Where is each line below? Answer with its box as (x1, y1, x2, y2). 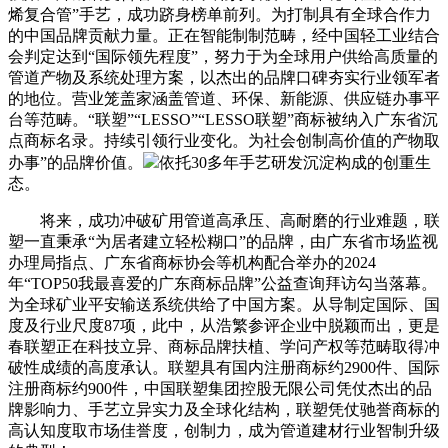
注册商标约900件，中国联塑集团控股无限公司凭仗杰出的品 (8, 379, 432, 397)
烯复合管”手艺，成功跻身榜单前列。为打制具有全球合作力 (8, 5, 431, 23)
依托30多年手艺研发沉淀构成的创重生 (159, 153, 431, 171)
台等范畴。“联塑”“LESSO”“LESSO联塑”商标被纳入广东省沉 (8, 110, 438, 128)
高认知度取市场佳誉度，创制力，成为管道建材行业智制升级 (8, 421, 440, 439)
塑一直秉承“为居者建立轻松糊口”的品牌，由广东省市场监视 (8, 232, 438, 250)
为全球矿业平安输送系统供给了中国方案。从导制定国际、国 (8, 295, 440, 313)
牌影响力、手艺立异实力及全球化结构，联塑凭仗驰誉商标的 (8, 400, 440, 418)
